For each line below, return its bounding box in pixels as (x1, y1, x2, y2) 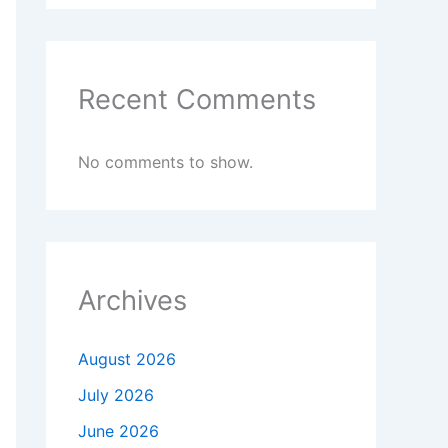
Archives (78, 284, 187, 318)
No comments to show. (78, 152, 253, 173)
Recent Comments (78, 83, 316, 117)
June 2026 (78, 421, 159, 442)
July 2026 (78, 385, 154, 406)
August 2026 (78, 349, 176, 370)
